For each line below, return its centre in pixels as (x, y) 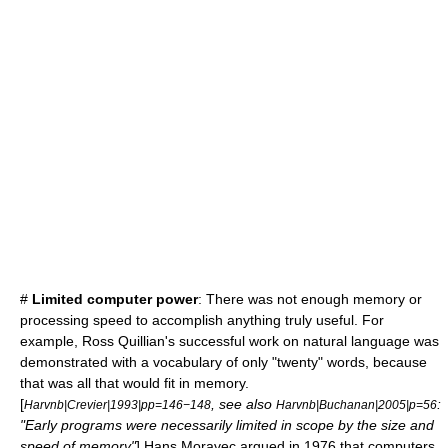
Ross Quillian (123, 341)
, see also (243, 404)
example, (51, 341)
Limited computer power (115, 299)
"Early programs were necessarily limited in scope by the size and (227, 425)
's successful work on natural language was (302, 341)
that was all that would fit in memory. (134, 383)
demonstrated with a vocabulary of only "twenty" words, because (223, 362)
